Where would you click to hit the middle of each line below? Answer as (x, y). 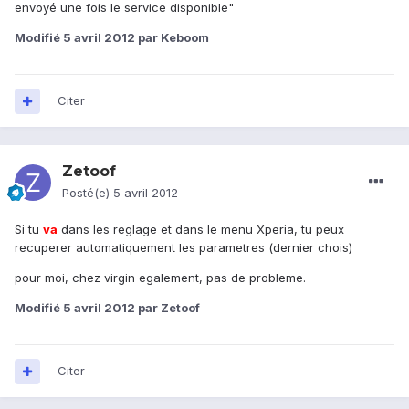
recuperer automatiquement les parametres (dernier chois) (184, 248)
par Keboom (172, 38)
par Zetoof (168, 308)
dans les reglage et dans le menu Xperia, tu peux (201, 230)
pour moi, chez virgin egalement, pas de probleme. (160, 278)
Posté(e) (88, 193)
